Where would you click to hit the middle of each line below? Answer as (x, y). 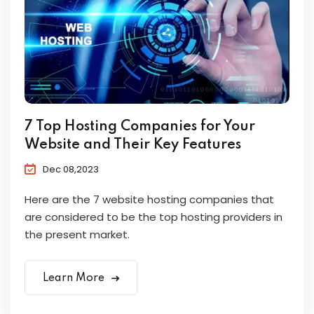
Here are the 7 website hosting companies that (149, 200)
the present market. (77, 235)
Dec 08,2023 (71, 170)
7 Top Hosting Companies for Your (140, 127)
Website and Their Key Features (133, 145)
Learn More (75, 279)
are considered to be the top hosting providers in (153, 217)
